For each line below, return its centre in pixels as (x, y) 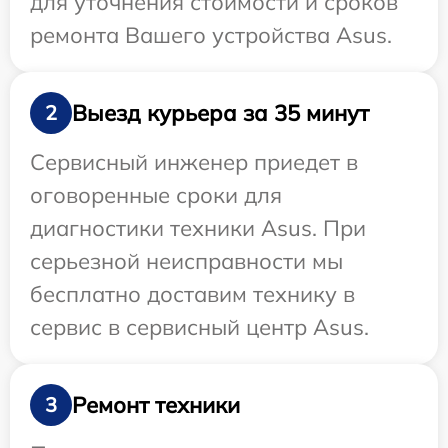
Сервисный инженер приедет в (194, 162)
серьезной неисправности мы (186, 261)
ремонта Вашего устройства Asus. (211, 35)
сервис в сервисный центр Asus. (199, 327)
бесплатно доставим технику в (192, 294)
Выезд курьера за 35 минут (220, 112)
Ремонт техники (156, 404)
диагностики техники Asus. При (198, 228)
